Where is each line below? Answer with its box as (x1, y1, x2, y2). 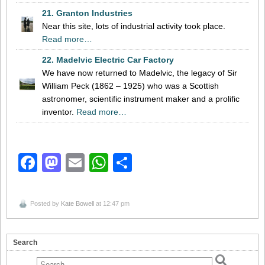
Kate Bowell (61, 199, 94, 207)
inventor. (42, 106, 76, 117)
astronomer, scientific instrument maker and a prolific (42, 93, 240, 104)
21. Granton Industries (42, 8, 132, 18)
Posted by (30, 199, 61, 207)
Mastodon (61, 151, 145, 173)
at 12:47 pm (94, 199, 130, 207)
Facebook (37, 151, 121, 173)
